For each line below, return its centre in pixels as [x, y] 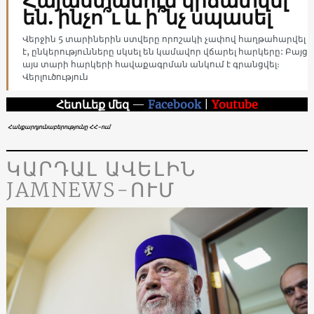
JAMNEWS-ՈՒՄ [91, 190]
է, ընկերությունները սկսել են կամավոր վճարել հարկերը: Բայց [165, 51]
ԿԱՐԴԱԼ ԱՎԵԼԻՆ [101, 169]
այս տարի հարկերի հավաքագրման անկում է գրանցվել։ [151, 64]
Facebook [175, 104]
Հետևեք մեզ [94, 104]
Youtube [235, 104]
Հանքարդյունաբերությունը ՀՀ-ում [58, 127]
